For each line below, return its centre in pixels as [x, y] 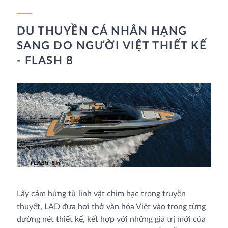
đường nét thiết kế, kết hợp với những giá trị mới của [111, 219]
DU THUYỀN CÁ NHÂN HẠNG [102, 31]
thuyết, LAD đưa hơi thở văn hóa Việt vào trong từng [111, 206]
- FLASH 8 [45, 61]
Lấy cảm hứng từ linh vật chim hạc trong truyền [101, 194]
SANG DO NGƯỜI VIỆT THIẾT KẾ [112, 46]
